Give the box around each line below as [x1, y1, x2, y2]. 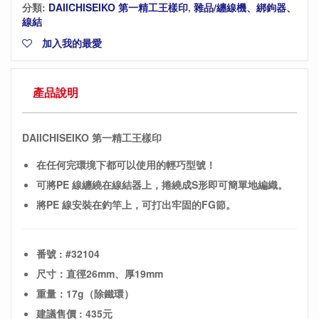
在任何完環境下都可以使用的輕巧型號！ [36, 157, 216, 172]
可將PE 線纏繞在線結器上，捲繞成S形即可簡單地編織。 [36, 177, 288, 192]
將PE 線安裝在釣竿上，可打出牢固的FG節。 [36, 197, 236, 211]
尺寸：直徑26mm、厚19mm [36, 266, 163, 281]
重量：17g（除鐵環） [36, 286, 134, 300]
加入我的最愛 [39, 36, 102, 50]
